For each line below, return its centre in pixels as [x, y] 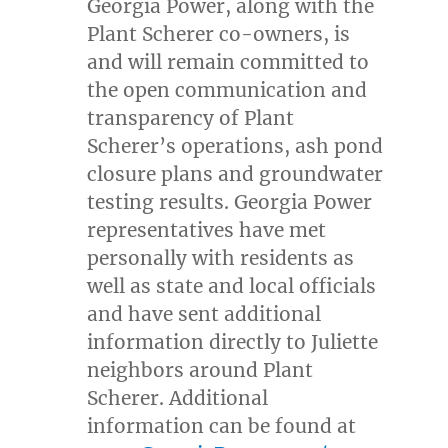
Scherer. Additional [178, 398]
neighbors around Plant [200, 370]
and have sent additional [204, 314]
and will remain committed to [228, 62]
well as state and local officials [232, 286]
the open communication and [227, 90]
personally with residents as [221, 258]
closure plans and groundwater [235, 174]
